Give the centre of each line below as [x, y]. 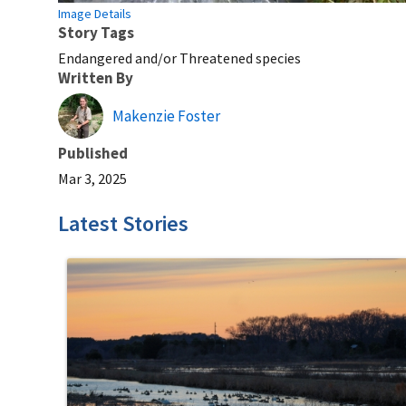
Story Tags [96, 32]
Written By [96, 77]
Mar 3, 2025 [92, 178]
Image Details [95, 13]
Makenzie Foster [166, 116]
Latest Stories [123, 223]
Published [93, 153]
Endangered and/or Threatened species [179, 58]
